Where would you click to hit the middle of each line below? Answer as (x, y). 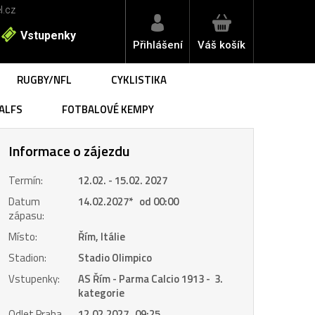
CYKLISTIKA (139, 80)
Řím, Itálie (102, 237)
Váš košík (221, 45)
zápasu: (26, 216)
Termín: (26, 180)
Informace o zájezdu (69, 151)
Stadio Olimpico (115, 258)
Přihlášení (157, 45)
